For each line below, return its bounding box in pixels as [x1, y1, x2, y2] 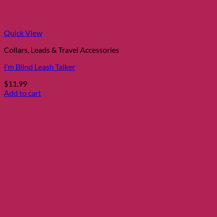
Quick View [4, 28, 42, 37]
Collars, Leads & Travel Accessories [4, 45, 119, 54]
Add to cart [4, 88, 41, 97]
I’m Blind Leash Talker [4, 62, 75, 71]
